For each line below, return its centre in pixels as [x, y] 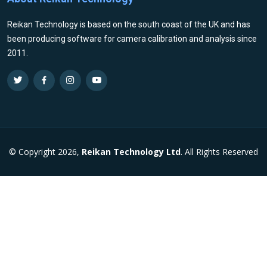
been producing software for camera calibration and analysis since [132, 38]
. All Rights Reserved [219, 151]
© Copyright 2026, [45, 151]
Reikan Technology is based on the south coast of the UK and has [129, 24]
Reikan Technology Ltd [131, 151]
